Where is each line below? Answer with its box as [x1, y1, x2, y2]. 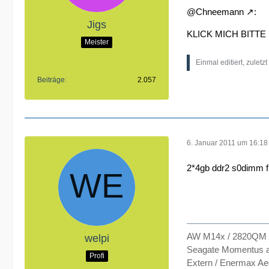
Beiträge [37, 76, 65, 84]
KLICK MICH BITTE [187, 29, 266, 39]
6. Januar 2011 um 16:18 [187, 138, 268, 147]
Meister [85, 37, 109, 46]
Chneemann [196, 7, 244, 17]
